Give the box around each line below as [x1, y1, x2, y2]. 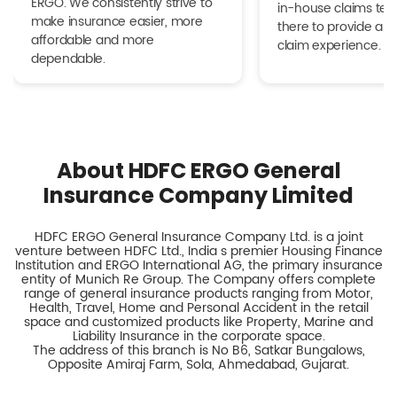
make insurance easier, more [31, 11, 203, 32]
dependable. [31, 48, 105, 69]
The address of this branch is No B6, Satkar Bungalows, [32, 339, 365, 361]
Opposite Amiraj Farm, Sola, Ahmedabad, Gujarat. [48, 354, 349, 375]
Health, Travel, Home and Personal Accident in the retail [28, 297, 369, 318]
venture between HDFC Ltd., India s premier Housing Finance [14, 240, 383, 261]
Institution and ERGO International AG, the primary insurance [14, 254, 383, 276]
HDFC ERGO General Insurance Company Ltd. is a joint [34, 226, 363, 247]
